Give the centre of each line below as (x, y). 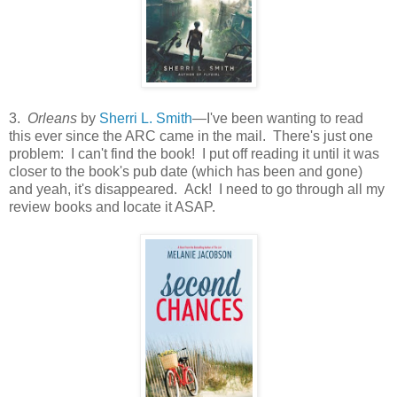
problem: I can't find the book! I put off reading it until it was (194, 153)
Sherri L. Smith (146, 118)
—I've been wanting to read (278, 118)
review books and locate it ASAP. (112, 206)
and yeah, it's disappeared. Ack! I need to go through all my (197, 189)
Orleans (52, 118)
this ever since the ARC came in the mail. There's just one (191, 136)
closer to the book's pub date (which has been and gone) (186, 171)
